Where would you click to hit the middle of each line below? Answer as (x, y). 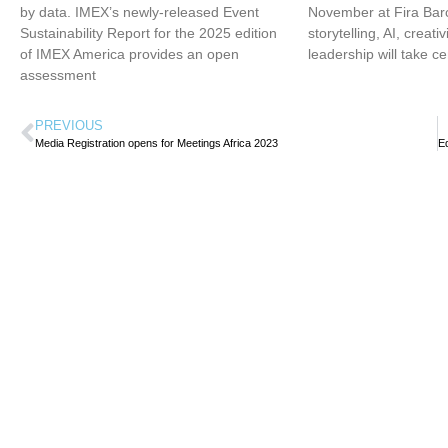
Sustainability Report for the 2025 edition (148, 33)
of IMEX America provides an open (129, 54)
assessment (58, 75)
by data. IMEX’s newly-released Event (139, 12)
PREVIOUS (69, 126)
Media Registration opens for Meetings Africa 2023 (156, 143)
